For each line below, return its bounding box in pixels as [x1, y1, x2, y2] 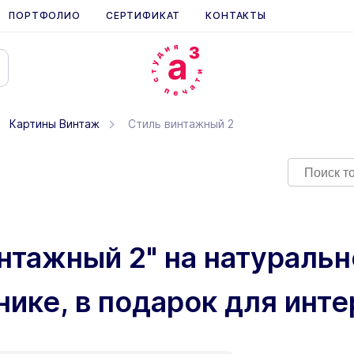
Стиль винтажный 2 [128, 117, 234, 130]
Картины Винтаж [9, 117, 100, 130]
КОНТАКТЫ [205, 9, 266, 21]
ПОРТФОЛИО [9, 9, 81, 21]
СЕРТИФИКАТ [105, 9, 181, 21]
